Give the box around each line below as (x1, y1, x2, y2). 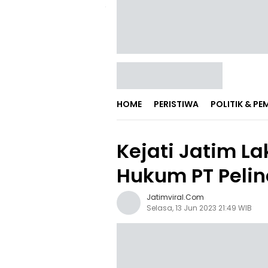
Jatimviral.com (147, 192, 204, 202)
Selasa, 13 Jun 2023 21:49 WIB (147, 203, 252, 213)
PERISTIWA (154, 98, 199, 110)
